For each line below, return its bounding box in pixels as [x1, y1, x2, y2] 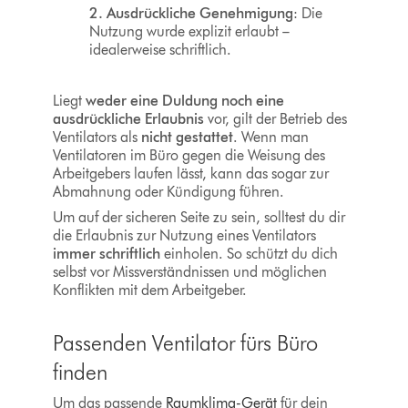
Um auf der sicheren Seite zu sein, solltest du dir [52, 209, 345, 227]
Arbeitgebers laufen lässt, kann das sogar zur [52, 165, 329, 183]
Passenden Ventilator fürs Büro [52, 330, 318, 357]
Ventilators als [52, 128, 141, 147]
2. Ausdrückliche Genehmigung [88, 5, 293, 23]
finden [52, 359, 107, 386]
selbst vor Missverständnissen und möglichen [52, 263, 327, 281]
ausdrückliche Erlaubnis [52, 110, 204, 128]
